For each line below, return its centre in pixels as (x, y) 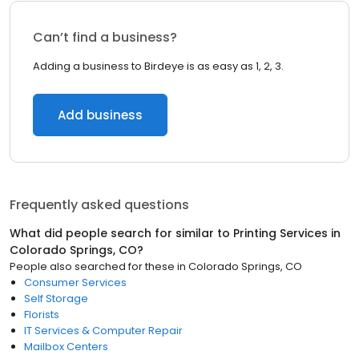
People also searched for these (92, 266)
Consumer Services (75, 282)
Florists (42, 315)
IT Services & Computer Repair (103, 331)
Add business (100, 115)
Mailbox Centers (66, 347)
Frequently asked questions (99, 205)
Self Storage (56, 298)
